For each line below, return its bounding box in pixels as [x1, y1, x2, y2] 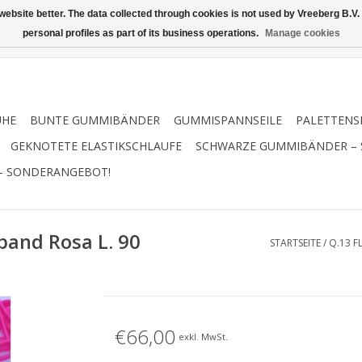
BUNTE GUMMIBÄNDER [30, 112, 160, 128]
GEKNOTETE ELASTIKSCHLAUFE [11, 138, 182, 154]
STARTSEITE [270, 236, 321, 250]
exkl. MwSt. [178, 330, 228, 343]
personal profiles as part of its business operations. [22, 27, 261, 39]
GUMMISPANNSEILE [174, 112, 282, 128]
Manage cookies [264, 27, 340, 39]
